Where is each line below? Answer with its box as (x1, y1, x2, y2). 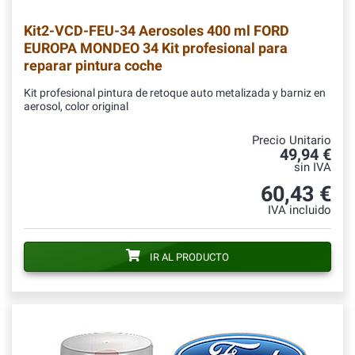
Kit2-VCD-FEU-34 (24, 22, 136, 40)
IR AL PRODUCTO (150, 251, 229, 264)
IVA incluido (268, 204, 331, 218)
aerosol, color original (24, 100, 128, 114)
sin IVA (294, 161, 331, 175)
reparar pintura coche (24, 57, 162, 74)
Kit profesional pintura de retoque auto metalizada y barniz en (24, 86, 326, 101)
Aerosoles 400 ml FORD (136, 22, 289, 40)
